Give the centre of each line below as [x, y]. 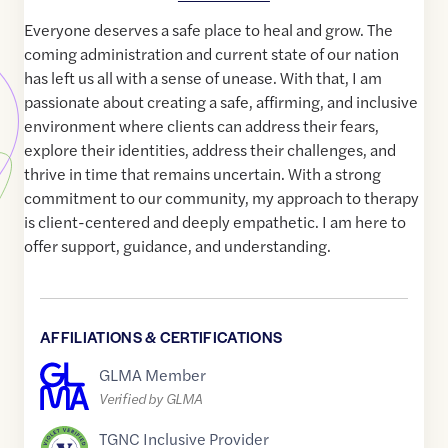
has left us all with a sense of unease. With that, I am [203, 78]
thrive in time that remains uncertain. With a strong [202, 174]
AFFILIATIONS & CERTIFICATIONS [161, 337]
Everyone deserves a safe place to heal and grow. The [208, 30]
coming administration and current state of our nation [211, 54]
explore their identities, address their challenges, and [210, 150]
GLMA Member [152, 374]
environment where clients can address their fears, [201, 126]
